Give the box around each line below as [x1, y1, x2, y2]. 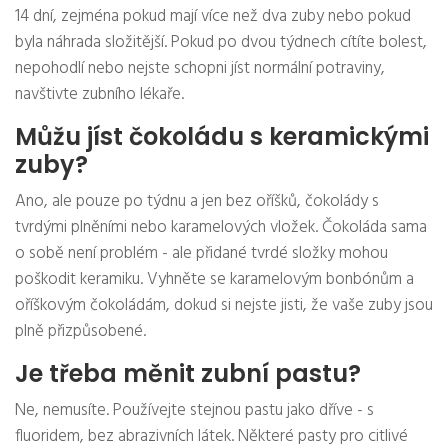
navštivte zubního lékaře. [15, 81, 184, 109]
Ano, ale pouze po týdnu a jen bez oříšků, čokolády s [15, 188, 379, 216]
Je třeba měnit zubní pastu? [15, 357, 361, 391]
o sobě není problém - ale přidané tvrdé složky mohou [15, 240, 388, 268]
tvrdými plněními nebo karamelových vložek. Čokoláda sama [15, 214, 427, 242]
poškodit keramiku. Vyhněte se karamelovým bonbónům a [15, 266, 414, 294]
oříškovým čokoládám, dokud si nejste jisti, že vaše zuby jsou [15, 292, 433, 320]
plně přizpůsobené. [15, 318, 146, 346]
